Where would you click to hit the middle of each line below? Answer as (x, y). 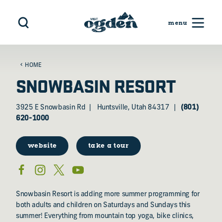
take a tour (109, 146)
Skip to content (36, 15)
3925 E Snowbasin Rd (51, 108)
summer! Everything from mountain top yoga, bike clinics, (105, 216)
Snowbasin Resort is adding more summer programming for (108, 194)
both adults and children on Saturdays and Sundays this (103, 205)
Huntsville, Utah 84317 (133, 108)
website (42, 146)
